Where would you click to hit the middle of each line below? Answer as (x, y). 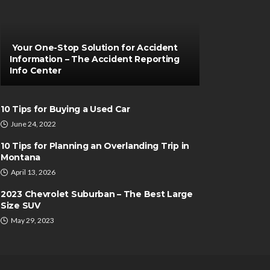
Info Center (36, 71)
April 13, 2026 (33, 172)
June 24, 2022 (33, 124)
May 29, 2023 (33, 220)
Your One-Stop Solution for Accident (94, 48)
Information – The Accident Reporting (95, 59)
